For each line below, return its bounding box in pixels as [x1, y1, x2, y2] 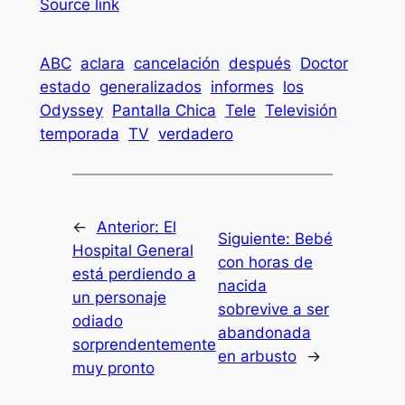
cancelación [133, 53, 220, 72]
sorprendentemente [71, 335, 216, 354]
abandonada [218, 324, 312, 343]
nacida [218, 277, 268, 296]
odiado [71, 312, 123, 331]
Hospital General [71, 241, 193, 260]
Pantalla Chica [111, 100, 216, 119]
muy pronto [71, 359, 155, 378]
